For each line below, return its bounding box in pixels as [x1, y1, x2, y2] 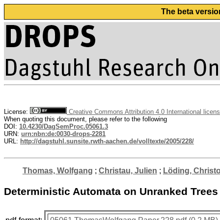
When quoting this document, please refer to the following [4, 115, 167, 123]
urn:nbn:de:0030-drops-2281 [21, 130, 106, 137]
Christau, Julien [98, 166, 157, 175]
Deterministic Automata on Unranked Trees [4, 186, 218, 198]
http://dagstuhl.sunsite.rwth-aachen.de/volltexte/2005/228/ [20, 137, 194, 145]
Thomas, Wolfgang [22, 166, 93, 175]
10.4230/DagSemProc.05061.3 [19, 123, 108, 130]
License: [4, 108, 30, 115]
